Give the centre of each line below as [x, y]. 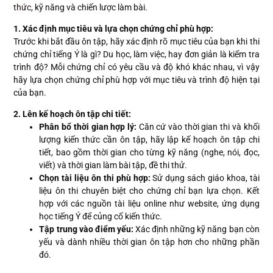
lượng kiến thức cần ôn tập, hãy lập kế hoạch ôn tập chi [149, 140]
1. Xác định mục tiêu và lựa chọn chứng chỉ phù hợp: [114, 29]
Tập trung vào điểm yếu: [86, 229]
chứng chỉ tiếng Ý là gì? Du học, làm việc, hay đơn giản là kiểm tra [136, 55]
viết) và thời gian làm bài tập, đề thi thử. [113, 165]
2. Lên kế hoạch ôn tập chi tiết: [73, 114]
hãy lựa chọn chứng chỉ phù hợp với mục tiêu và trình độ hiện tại [136, 80]
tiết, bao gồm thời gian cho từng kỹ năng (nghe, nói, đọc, [149, 153]
